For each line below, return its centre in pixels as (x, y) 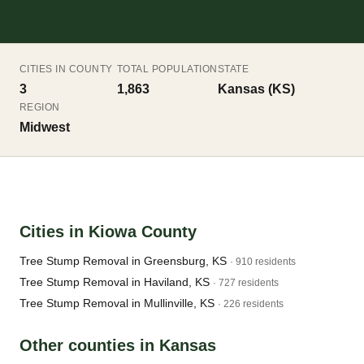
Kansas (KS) (256, 89)
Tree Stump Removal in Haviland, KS (115, 282)
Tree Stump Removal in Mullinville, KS (117, 303)
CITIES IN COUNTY (66, 69)
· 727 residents (246, 283)
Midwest (45, 127)
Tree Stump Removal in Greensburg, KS (123, 261)
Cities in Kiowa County (108, 232)
